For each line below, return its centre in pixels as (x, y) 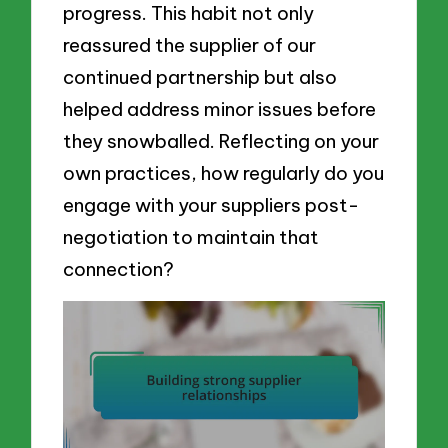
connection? (119, 269)
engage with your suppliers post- (211, 205)
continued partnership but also (200, 77)
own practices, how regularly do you (224, 173)
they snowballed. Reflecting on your (221, 141)
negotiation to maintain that (191, 237)
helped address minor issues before (220, 109)
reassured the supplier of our (190, 45)
